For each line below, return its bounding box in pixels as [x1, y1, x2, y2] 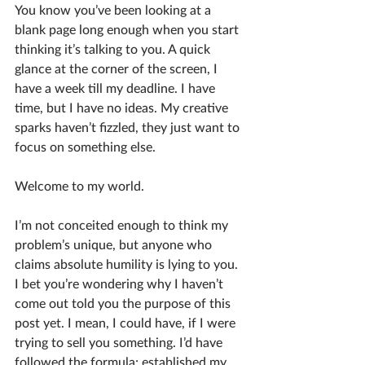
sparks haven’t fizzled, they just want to [15, 121, 243, 134]
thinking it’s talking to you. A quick [15, 43, 213, 56]
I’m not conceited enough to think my [15, 219, 231, 232]
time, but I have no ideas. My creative [15, 102, 231, 115]
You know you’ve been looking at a [15, 4, 214, 17]
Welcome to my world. [15, 180, 144, 193]
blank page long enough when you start [15, 24, 242, 37]
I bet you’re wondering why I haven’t [15, 278, 226, 291]
